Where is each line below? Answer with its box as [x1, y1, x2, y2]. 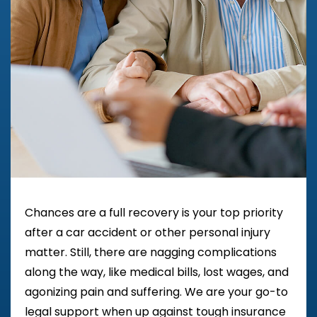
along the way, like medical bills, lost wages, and [25, 264, 289, 281]
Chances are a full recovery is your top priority [25, 204, 283, 221]
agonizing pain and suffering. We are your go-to [25, 284, 288, 301]
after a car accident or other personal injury [25, 224, 270, 241]
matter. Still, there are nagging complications [25, 244, 277, 261]
